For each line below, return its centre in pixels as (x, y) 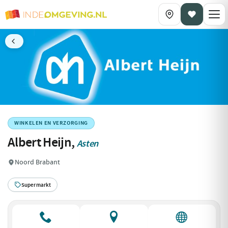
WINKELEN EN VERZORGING (51, 123)
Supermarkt (36, 185)
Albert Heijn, (42, 142)
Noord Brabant (37, 162)
